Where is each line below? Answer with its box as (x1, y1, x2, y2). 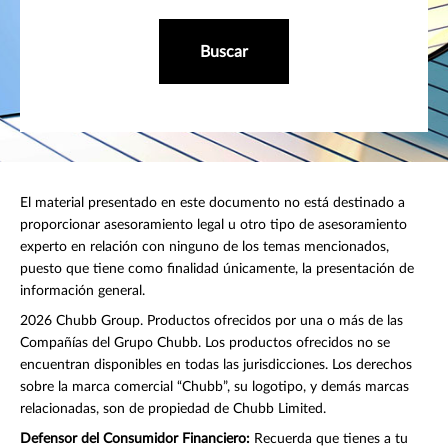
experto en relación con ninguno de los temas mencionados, (20, 240, 389, 255)
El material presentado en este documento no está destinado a (20, 196, 405, 211)
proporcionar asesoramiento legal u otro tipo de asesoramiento (20, 218, 407, 233)
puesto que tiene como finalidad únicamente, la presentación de (20, 262, 414, 277)
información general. (20, 284, 145, 299)
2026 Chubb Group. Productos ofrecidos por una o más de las (20, 314, 403, 329)
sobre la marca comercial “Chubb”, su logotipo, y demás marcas (20, 380, 409, 395)
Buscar (200, 44, 248, 61)
